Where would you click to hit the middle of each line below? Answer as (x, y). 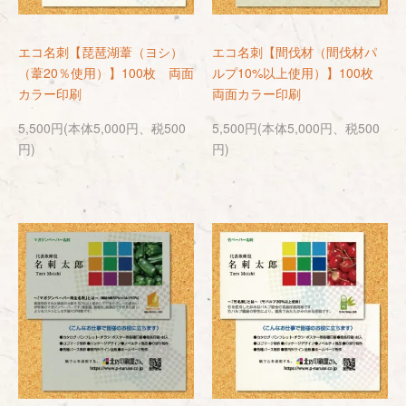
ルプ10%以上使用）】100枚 (299, 72)
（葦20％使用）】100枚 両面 (106, 72)
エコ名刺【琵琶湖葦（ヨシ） (101, 52)
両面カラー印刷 (256, 93)
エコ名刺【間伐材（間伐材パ (295, 52)
